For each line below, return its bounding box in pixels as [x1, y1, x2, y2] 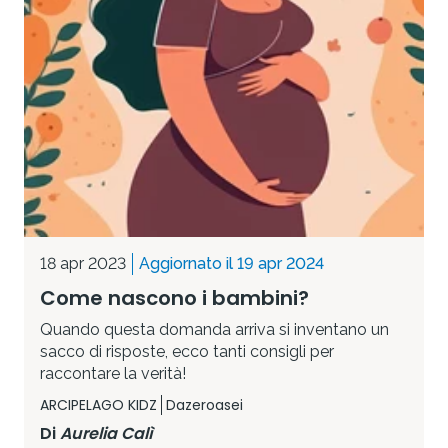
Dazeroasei [166, 394, 243, 415]
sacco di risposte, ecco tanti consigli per [40, 341, 334, 361]
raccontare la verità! [40, 363, 186, 383]
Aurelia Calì [60, 421, 153, 445]
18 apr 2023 [40, 253, 126, 273]
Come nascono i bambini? [40, 283, 309, 312]
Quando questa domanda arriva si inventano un [40, 319, 389, 339]
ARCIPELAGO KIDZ [40, 394, 157, 415]
